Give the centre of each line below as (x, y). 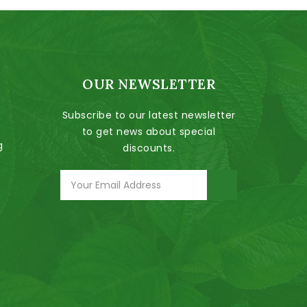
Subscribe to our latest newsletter (149, 115)
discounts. (149, 148)
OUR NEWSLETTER (149, 84)
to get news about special (149, 131)
